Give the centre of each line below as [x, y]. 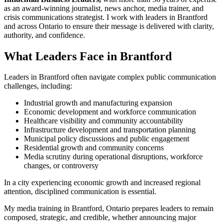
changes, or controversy [61, 166]
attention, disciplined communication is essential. [80, 192]
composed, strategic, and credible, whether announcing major [100, 218]
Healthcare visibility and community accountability [104, 121]
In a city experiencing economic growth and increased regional [102, 183]
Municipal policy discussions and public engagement [107, 139]
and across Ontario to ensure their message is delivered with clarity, [109, 26]
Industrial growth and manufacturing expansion [98, 103]
